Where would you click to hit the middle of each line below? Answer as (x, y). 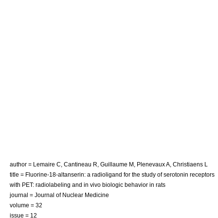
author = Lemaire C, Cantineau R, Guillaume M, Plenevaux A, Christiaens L (109, 164)
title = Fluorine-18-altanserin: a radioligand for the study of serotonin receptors (112, 174)
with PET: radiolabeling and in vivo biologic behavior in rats (88, 184)
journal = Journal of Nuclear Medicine (59, 195)
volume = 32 (26, 205)
